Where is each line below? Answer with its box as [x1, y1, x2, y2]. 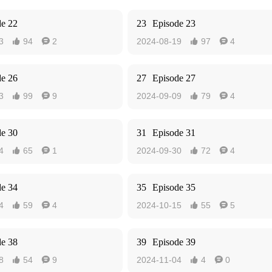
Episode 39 [152, 237, 195, 247]
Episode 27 [152, 73, 195, 83]
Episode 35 [152, 182, 195, 192]
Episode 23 [152, 18, 195, 29]
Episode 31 [152, 127, 195, 138]
